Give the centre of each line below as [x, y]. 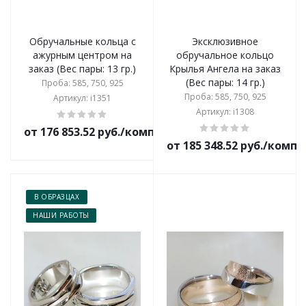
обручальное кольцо [225, 55]
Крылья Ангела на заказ [225, 69]
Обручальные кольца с [82, 41]
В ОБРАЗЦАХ [57, 197]
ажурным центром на [82, 55]
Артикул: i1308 [225, 112]
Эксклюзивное [225, 41]
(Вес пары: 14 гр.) [225, 82]
